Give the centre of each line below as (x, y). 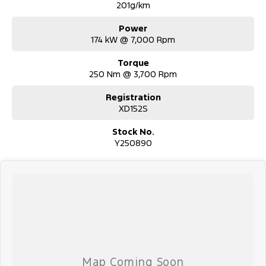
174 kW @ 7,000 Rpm (133, 40)
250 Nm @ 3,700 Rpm (133, 74)
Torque (133, 63)
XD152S (133, 109)
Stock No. (133, 132)
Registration (133, 97)
